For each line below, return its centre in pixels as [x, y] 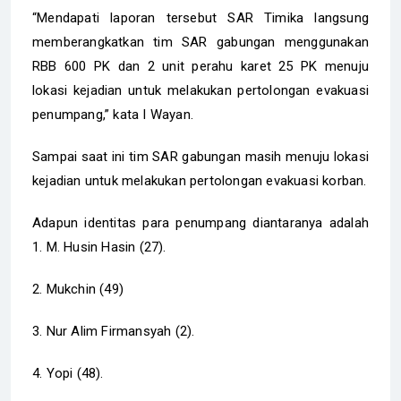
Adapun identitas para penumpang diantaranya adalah [200, 222]
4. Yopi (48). [68, 373]
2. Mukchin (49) [80, 289]
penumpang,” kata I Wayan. [115, 114]
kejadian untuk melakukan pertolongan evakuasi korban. [200, 180]
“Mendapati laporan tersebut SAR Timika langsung [200, 17]
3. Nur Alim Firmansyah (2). [115, 331]
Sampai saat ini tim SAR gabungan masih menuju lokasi [200, 156]
